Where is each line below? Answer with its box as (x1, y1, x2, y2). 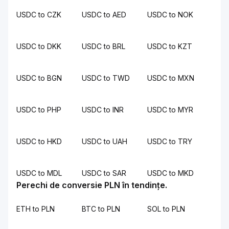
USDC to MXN (147, 74, 194, 82)
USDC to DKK (16, 42, 61, 51)
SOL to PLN (147, 204, 185, 213)
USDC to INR (82, 105, 124, 114)
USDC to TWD (82, 74, 130, 82)
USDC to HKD (16, 137, 62, 146)
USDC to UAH (82, 137, 127, 146)
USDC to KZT (147, 42, 192, 51)
